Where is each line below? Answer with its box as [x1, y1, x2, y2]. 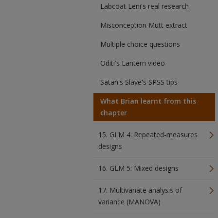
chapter [100, 108, 127, 117]
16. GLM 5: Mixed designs [98, 163, 179, 173]
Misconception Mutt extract [100, 20, 187, 30]
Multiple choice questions [100, 39, 180, 49]
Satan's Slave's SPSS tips [100, 77, 178, 87]
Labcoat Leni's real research [100, 1, 189, 11]
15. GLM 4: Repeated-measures [98, 130, 198, 139]
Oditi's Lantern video [100, 58, 165, 68]
